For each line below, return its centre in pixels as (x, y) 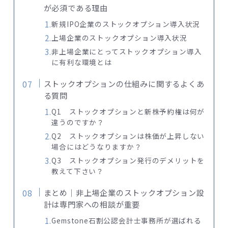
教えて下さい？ (78, 171)
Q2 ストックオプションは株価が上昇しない (128, 136)
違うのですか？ (78, 122)
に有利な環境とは (82, 62)
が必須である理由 (76, 7)
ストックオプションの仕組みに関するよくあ (124, 83)
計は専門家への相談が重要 (92, 204)
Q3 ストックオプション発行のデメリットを (128, 160)
